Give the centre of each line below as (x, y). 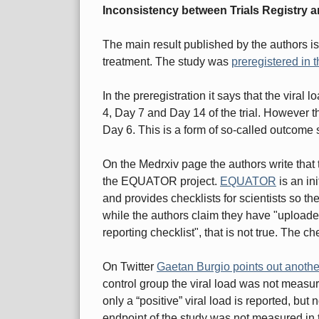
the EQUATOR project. (161, 182)
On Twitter (130, 267)
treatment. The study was (167, 62)
